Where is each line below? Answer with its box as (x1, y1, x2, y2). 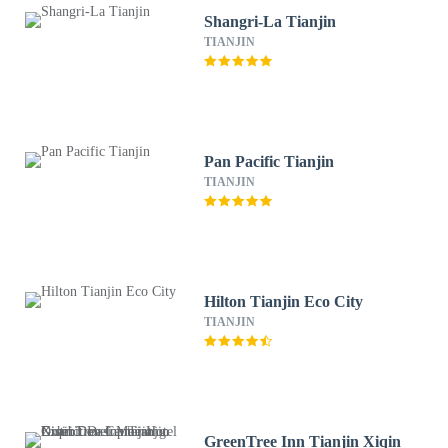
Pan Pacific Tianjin (204, 153, 335, 170)
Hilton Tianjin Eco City (204, 293, 364, 310)
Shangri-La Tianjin (204, 13, 337, 30)
